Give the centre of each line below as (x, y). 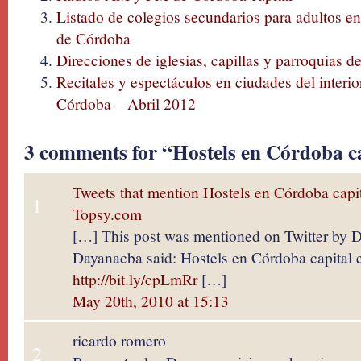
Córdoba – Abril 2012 (126, 103)
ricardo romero (119, 340)
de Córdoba (93, 38)
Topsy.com (107, 214)
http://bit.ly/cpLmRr (135, 279)
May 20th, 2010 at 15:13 (151, 301)
